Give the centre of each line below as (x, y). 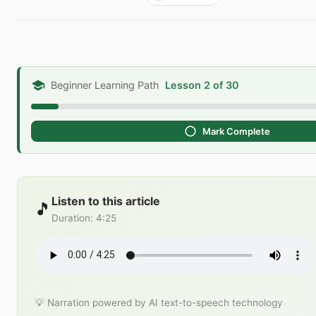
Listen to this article (106, 201)
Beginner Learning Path (105, 85)
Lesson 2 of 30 (202, 85)
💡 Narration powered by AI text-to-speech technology (159, 302)
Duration (71, 218)
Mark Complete (236, 131)
